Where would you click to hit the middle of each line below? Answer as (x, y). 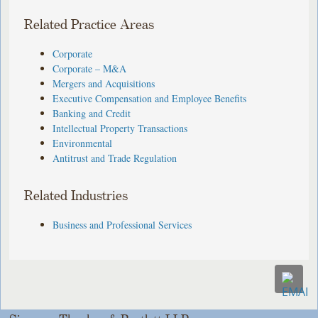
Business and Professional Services (122, 224)
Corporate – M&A (90, 68)
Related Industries (76, 196)
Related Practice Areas (89, 25)
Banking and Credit (92, 113)
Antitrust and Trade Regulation (115, 158)
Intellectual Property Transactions (120, 128)
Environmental (83, 143)
